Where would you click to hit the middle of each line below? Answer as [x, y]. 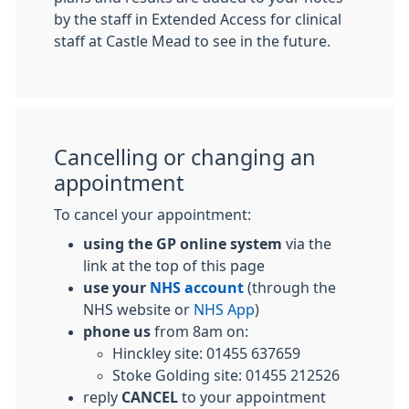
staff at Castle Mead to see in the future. [192, 42]
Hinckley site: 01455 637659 [206, 354]
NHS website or [138, 310]
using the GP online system [183, 244]
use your [116, 288]
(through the [290, 288]
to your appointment [252, 398]
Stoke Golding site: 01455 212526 [226, 376]
